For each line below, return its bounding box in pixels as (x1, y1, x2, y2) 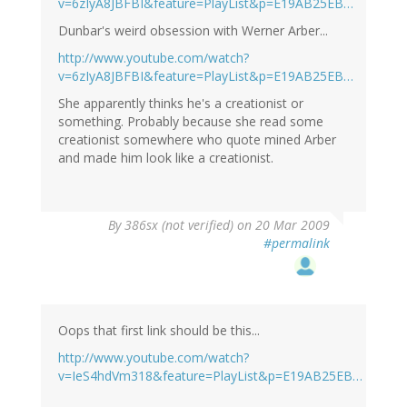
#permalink (263, 234, 330, 253)
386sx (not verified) (124, 216, 233, 234)
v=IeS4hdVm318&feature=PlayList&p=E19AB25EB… (58, 367, 362, 385)
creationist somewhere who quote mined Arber (58, 131, 336, 149)
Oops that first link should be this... (58, 322, 260, 340)
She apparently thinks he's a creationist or (58, 94, 303, 113)
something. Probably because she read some (58, 113, 323, 131)
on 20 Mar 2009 (233, 216, 330, 234)
